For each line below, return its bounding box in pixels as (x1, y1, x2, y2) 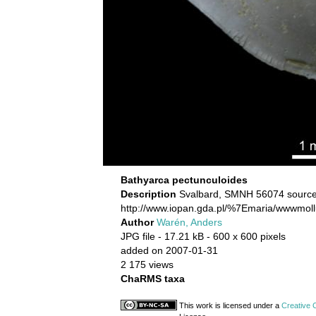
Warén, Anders (157, 217, 222, 228)
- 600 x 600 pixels (207, 231, 286, 242)
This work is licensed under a (179, 301, 281, 310)
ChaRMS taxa (121, 273, 185, 284)
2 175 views (121, 259, 174, 270)
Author (121, 217, 157, 228)
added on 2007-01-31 (121, 245, 218, 256)
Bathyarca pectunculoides (121, 174, 248, 186)
